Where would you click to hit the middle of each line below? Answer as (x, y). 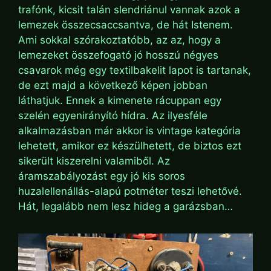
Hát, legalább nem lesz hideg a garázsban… (126, 207)
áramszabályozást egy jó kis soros (102, 176)
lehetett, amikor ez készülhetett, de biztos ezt (130, 146)
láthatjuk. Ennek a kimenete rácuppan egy (120, 101)
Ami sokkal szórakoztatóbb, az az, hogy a (119, 40)
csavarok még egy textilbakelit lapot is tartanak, (135, 70)
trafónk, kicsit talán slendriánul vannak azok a (129, 10)
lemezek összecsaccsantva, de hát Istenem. (126, 25)
